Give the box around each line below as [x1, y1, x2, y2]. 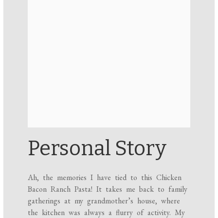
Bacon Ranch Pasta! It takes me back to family [28, 184, 188, 195]
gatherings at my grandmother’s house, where [28, 196, 181, 206]
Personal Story [28, 136, 167, 161]
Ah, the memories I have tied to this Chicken [28, 172, 182, 183]
